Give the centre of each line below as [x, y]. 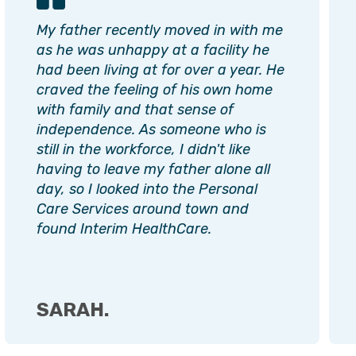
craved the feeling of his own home [155, 89]
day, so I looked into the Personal [147, 189]
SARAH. [73, 310]
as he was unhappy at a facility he [153, 50]
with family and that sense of [135, 109]
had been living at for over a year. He [161, 70]
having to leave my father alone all [153, 169]
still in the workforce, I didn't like [143, 149]
